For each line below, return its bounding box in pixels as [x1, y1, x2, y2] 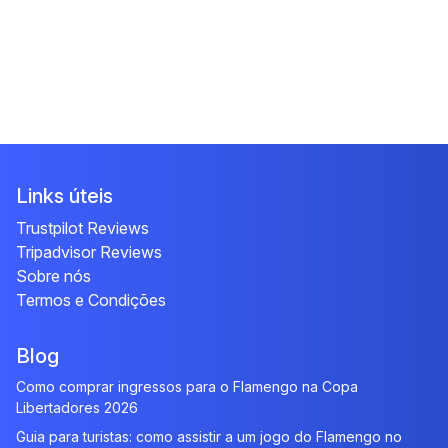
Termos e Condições [16, 290, 166, 311]
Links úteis [16, 184, 113, 209]
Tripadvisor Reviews [16, 242, 162, 263]
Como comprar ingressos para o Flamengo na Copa [16, 378, 358, 396]
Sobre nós [16, 266, 91, 287]
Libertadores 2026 [16, 399, 138, 417]
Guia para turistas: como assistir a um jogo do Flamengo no [16, 428, 402, 446]
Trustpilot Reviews [16, 218, 149, 239]
